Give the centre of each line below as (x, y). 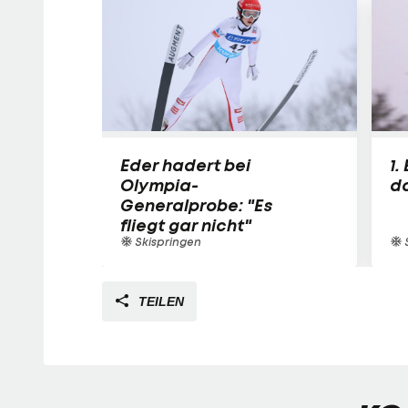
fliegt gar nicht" (186, 225)
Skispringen (167, 241)
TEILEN (159, 301)
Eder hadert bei (185, 165)
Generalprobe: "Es (197, 205)
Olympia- (159, 185)
